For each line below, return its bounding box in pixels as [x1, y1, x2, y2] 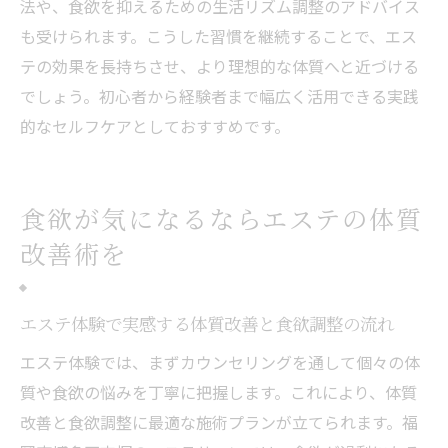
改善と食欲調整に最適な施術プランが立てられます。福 [20, 409, 418, 434]
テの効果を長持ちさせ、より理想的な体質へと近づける [20, 53, 419, 78]
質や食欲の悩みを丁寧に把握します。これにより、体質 [20, 379, 417, 404]
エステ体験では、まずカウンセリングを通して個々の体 [20, 349, 420, 374]
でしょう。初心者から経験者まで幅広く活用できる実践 [20, 83, 419, 108]
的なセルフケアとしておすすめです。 [20, 113, 290, 138]
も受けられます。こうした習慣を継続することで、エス [20, 23, 417, 48]
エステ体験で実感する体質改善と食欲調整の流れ [20, 310, 394, 336]
